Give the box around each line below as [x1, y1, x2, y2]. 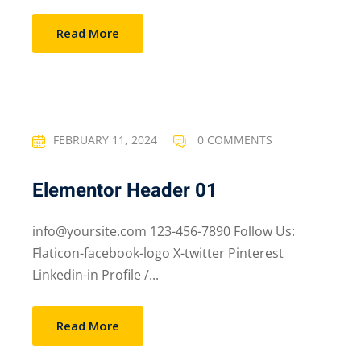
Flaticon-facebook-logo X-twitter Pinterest [32, 244, 284, 262]
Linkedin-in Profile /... [32, 266, 159, 284]
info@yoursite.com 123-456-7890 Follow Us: [32, 222, 295, 240]
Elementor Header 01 [32, 176, 218, 205]
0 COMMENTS [194, 132, 272, 148]
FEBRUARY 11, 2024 [53, 132, 157, 148]
